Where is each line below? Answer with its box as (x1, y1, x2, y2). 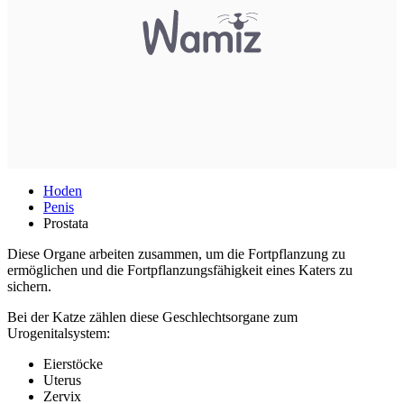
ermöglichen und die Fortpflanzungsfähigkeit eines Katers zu (7, 262, 353, 279)
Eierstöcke (43, 356, 103, 372)
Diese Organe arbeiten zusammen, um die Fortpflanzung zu (7, 246, 345, 262)
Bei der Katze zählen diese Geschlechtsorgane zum (7, 309, 298, 326)
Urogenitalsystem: (7, 326, 110, 342)
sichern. (7, 279, 51, 295)
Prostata (43, 216, 88, 232)
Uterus (43, 372, 81, 389)
